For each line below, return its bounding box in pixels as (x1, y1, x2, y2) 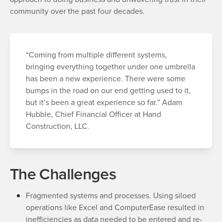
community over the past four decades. (10, 5, 145, 17)
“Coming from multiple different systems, (26, 49, 167, 60)
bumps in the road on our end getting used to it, (26, 85, 191, 96)
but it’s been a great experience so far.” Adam (26, 97, 182, 108)
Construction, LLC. (26, 120, 89, 132)
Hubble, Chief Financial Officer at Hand (26, 109, 161, 120)
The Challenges (10, 162, 116, 186)
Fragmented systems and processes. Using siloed (26, 190, 196, 201)
